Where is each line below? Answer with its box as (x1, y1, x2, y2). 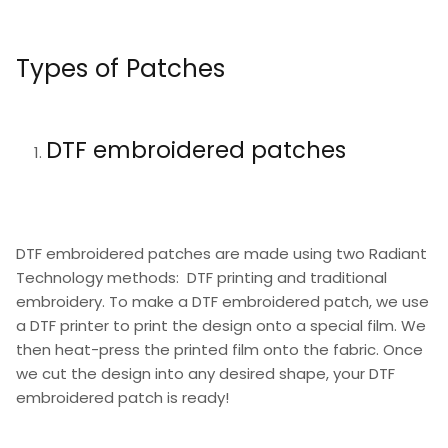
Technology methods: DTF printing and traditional (16, 266, 387, 288)
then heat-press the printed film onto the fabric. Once (16, 338, 423, 360)
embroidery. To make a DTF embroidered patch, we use (16, 290, 429, 312)
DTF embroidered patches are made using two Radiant (16, 242, 427, 264)
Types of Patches (16, 50, 225, 86)
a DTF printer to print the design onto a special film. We (16, 314, 426, 336)
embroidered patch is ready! (16, 386, 233, 408)
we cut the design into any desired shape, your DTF (16, 362, 395, 384)
